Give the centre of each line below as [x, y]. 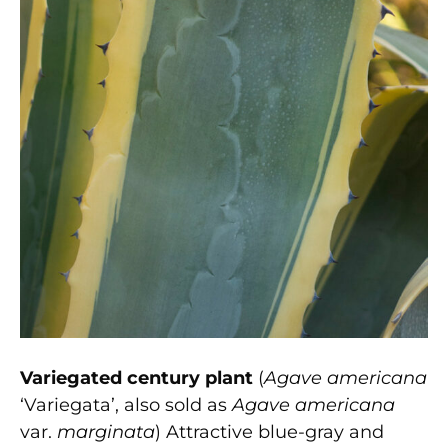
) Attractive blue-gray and [269, 431]
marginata [106, 431]
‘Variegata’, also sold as [126, 404]
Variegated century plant [136, 377]
